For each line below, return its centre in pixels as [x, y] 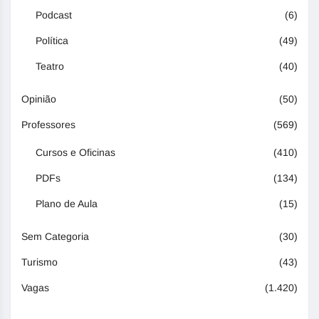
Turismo [40, 262]
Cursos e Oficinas [75, 152]
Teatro [50, 66]
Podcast [54, 15]
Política [52, 40]
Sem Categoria [55, 236]
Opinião [39, 99]
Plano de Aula [67, 203]
